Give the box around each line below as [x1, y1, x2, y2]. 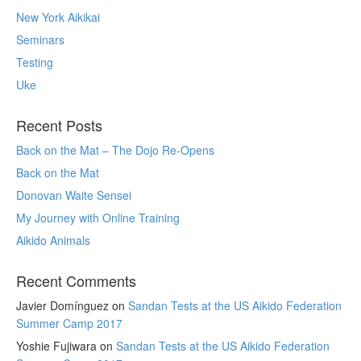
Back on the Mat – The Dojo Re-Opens [16, 142, 214, 159]
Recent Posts [16, 114, 102, 136]
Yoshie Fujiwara [16, 338, 97, 355]
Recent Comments [16, 270, 136, 292]
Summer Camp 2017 [16, 315, 122, 332]
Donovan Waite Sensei [16, 187, 131, 204]
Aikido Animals [16, 232, 90, 249]
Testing [16, 54, 53, 71]
